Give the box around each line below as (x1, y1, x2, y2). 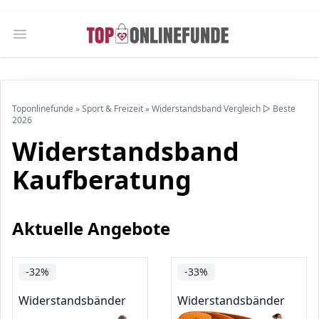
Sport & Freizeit (82, 103, 143, 115)
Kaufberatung (12, 162, 192, 197)
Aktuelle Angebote (12, 216, 170, 240)
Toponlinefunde (12, 103, 73, 115)
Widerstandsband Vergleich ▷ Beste (152, 103, 296, 115)
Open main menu (19, 33, 113, 50)
